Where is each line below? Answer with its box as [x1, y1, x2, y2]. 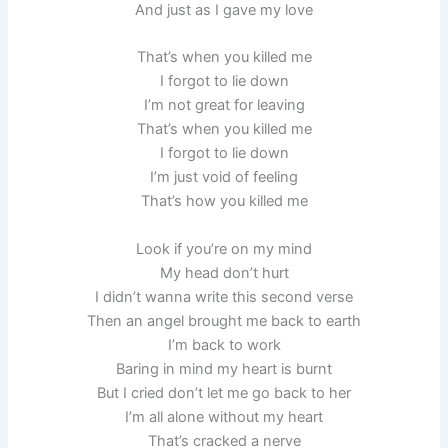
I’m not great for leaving [143, 96, 305, 115]
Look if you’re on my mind [136, 239, 312, 258]
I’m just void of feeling [150, 168, 298, 187]
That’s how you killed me [140, 192, 308, 211]
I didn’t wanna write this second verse [95, 287, 353, 306]
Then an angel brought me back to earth [87, 311, 361, 330]
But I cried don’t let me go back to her [97, 383, 351, 402]
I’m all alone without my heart [125, 407, 323, 426]
